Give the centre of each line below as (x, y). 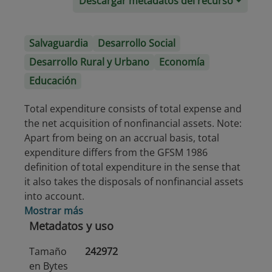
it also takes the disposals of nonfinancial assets (134, 182)
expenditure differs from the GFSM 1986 (116, 152)
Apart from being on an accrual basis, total (122, 138)
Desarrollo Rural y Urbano (89, 62)
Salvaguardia (59, 43)
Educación (53, 81)
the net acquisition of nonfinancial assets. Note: (133, 123)
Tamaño (48, 251)
